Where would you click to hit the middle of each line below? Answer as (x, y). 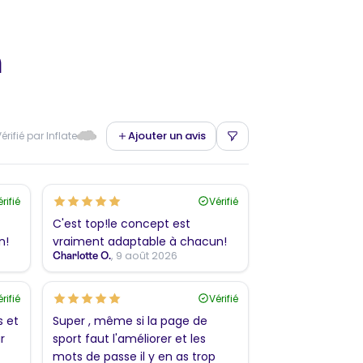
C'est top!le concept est (122, 223)
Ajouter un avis (167, 135)
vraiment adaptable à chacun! (140, 241)
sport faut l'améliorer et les (129, 338)
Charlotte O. (82, 255)
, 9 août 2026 (144, 255)
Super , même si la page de (130, 320)
